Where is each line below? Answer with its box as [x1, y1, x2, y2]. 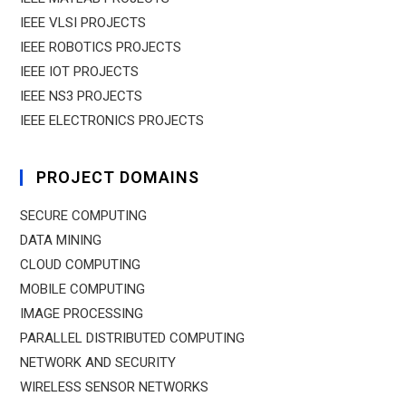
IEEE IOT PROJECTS [20, 63, 140, 80]
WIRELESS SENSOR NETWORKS [20, 379, 209, 395]
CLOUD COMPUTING [20, 256, 141, 273]
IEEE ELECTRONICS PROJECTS [20, 112, 205, 129]
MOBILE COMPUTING [20, 281, 146, 297]
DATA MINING [20, 232, 102, 248]
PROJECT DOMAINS [36, 168, 200, 187]
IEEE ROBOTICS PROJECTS [20, 39, 182, 55]
